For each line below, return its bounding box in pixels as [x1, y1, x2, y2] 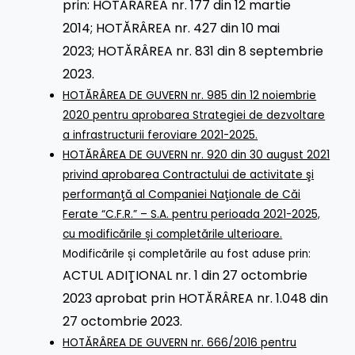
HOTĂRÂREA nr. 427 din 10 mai [96, 18, 281, 37]
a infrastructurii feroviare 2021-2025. [63, 127, 258, 143]
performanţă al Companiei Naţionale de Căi [63, 186, 301, 202]
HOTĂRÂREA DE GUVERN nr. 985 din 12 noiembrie [63, 87, 317, 103]
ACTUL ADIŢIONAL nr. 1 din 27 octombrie [63, 265, 308, 284]
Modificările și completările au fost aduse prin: [63, 246, 311, 261]
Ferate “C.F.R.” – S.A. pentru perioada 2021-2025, [63, 206, 321, 222]
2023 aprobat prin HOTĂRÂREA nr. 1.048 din [63, 288, 329, 307]
